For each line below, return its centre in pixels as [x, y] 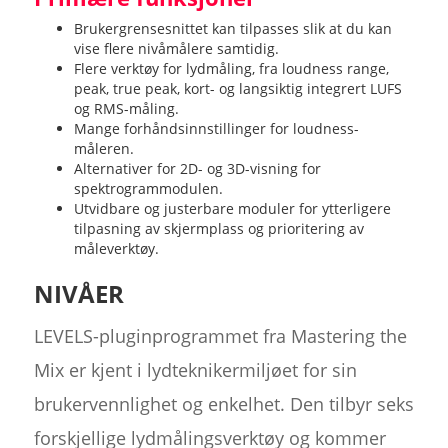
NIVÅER [78, 293]
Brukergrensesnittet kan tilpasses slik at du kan [232, 28]
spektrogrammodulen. [148, 188]
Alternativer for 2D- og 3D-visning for [197, 168]
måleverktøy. [116, 248]
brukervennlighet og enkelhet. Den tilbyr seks [223, 403]
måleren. [103, 148]
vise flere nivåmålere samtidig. [176, 48]
